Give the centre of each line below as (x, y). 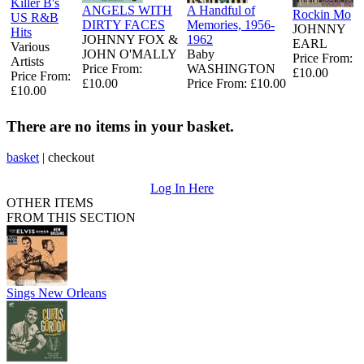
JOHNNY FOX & (130, 39)
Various (30, 46)
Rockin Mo (322, 14)
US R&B (35, 17)
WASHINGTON (231, 68)
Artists (27, 61)
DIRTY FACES (123, 24)
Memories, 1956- (231, 24)
